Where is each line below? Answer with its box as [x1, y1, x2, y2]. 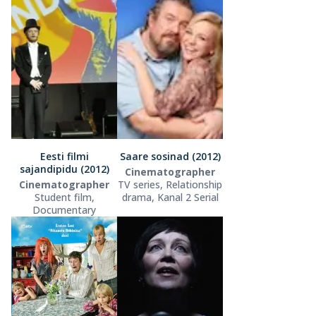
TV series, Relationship [118, 177, 222, 191]
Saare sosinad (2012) [119, 149, 221, 163]
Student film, [34, 190, 95, 204]
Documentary [32, 202, 96, 217]
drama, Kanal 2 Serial [121, 190, 219, 204]
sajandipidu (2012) [19, 162, 109, 176]
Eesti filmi [39, 149, 89, 163]
